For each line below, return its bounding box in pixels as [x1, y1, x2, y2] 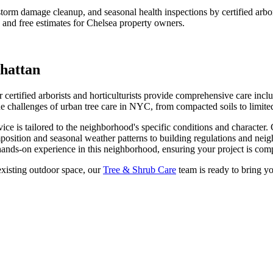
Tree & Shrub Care [103, 164, 176, 175]
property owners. [117, 17, 185, 28]
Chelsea [87, 17, 117, 28]
